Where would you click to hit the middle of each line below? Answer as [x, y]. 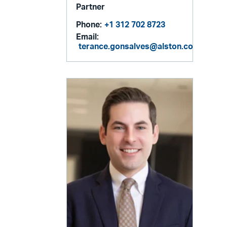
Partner [91, 7]
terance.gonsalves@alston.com [140, 47]
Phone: [89, 25]
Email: [88, 37]
